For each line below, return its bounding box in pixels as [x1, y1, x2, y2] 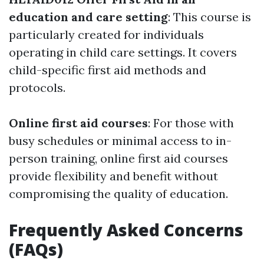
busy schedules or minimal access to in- [9, 133, 232, 148]
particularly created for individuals [9, 27, 204, 42]
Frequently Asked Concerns [9, 219, 243, 242]
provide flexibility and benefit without [9, 169, 218, 184]
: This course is [168, 9, 251, 25]
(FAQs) [9, 238, 63, 261]
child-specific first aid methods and [9, 62, 206, 78]
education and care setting [9, 9, 168, 25]
